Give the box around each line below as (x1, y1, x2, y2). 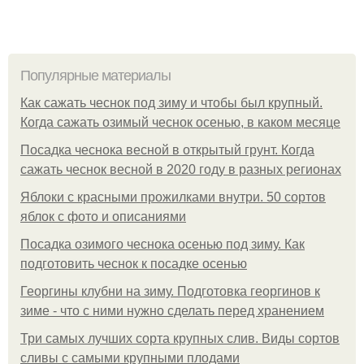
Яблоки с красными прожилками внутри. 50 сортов (20, 190, 326, 204)
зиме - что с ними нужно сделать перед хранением (20, 304, 324, 318)
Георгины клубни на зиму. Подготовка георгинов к (20, 284, 320, 298)
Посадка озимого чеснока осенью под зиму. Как (20, 237, 305, 251)
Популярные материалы (20, 67, 171, 84)
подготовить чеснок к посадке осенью (20, 257, 247, 271)
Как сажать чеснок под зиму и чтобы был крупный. (20, 96, 323, 110)
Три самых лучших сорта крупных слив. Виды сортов (20, 331, 340, 345)
